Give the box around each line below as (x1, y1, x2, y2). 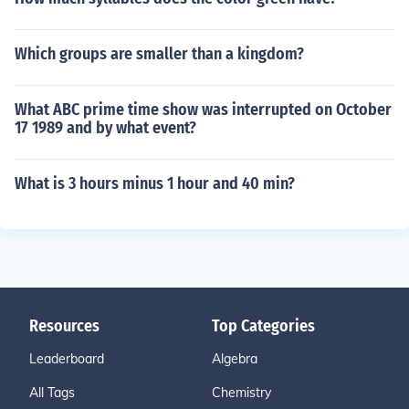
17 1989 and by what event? (15, 118, 196, 138)
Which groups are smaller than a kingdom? (15, 44, 304, 64)
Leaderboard (29, 351, 104, 367)
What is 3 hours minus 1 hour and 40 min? (15, 173, 295, 194)
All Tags (29, 384, 75, 401)
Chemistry (212, 384, 271, 401)
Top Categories (212, 316, 315, 336)
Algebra (212, 351, 257, 367)
